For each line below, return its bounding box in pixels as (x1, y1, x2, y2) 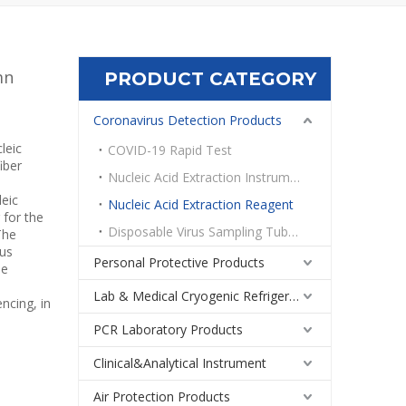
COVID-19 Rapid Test (108, 141, 232, 159)
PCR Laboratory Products (93, 321, 243, 338)
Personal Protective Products (93, 254, 265, 271)
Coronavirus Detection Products (93, 111, 282, 129)
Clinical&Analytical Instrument (93, 354, 266, 372)
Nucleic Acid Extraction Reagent (108, 196, 294, 213)
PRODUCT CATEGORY (104, 68, 316, 90)
